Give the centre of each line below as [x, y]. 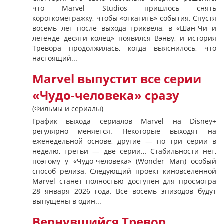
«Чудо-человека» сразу [106, 95]
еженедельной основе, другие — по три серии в [124, 141]
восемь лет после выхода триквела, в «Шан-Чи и [124, 28]
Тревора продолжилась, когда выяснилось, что [124, 48]
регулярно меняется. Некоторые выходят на [124, 131]
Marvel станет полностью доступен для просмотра [124, 181]
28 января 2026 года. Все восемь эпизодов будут [124, 191]
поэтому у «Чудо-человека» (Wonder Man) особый [124, 161]
